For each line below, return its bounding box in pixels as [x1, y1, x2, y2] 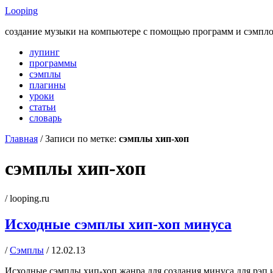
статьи [29, 102, 56, 112]
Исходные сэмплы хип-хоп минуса [5, 216, 232, 232]
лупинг [29, 47, 60, 57]
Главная [5, 133, 38, 144]
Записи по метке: [45, 133, 119, 144]
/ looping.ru [5, 193, 49, 204]
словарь [29, 113, 62, 123]
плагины [29, 80, 66, 90]
